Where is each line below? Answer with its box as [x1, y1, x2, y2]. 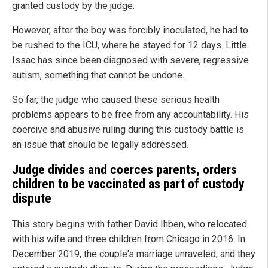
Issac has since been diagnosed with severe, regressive [12, 54, 249, 66]
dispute [12, 191, 51, 206]
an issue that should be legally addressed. [12, 138, 188, 150]
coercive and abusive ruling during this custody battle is [12, 123, 244, 135]
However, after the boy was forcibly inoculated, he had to [12, 24, 248, 36]
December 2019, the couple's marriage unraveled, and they [12, 248, 255, 260]
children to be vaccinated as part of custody [12, 176, 245, 192]
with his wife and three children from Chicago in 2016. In [12, 233, 245, 245]
